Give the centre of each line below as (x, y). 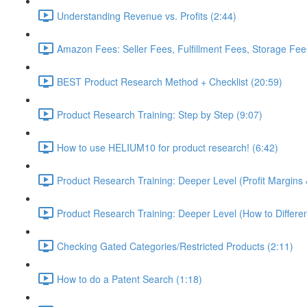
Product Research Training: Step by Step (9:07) (160, 114)
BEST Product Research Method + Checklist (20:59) (170, 81)
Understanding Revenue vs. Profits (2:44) (147, 15)
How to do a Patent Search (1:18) (130, 279)
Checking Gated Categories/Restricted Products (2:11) (175, 246)
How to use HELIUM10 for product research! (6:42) (168, 147)
